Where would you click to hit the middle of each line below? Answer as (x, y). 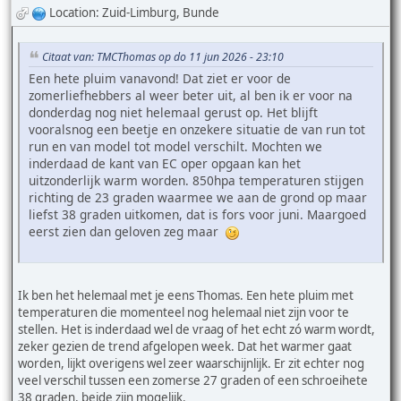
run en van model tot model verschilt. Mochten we (175, 147)
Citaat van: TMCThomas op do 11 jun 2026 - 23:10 (163, 56)
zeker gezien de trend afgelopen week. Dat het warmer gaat (185, 347)
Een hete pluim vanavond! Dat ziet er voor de (160, 79)
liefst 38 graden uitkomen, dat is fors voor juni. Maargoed (197, 215)
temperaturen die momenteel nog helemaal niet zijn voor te (183, 313)
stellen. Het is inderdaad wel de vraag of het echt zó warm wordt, (196, 330)
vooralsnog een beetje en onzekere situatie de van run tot (197, 130)
